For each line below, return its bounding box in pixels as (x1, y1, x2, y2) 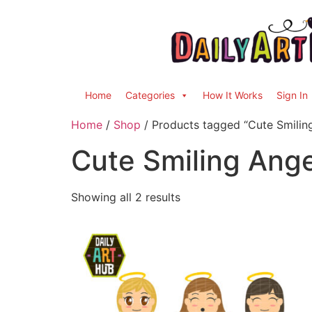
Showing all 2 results (71, 190, 180, 204)
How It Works (203, 89, 263, 101)
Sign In (276, 89, 308, 101)
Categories (125, 89, 175, 101)
